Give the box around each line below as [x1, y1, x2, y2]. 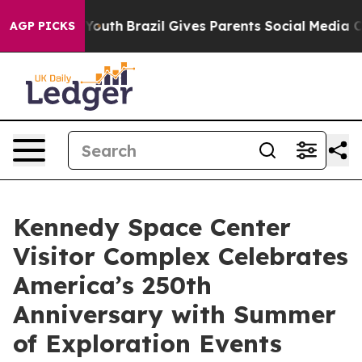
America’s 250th [13, 270, 212, 301]
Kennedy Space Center [13, 212, 291, 242]
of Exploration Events [13, 328, 282, 359]
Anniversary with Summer [13, 299, 336, 330]
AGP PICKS [10, 19, 75, 33]
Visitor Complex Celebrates [13, 241, 348, 271]
